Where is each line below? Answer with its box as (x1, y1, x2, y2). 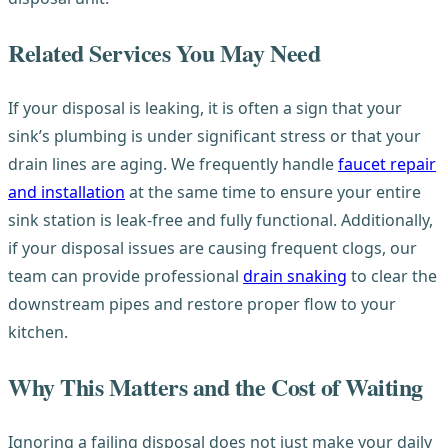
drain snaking (243, 264, 347, 287)
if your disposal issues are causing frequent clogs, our (8, 236, 417, 259)
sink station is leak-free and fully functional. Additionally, (8, 208, 433, 231)
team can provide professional (8, 264, 243, 287)
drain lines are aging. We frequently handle (8, 152, 338, 175)
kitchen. (8, 320, 68, 343)
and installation (8, 180, 125, 203)
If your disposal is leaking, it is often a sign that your (8, 96, 402, 119)
